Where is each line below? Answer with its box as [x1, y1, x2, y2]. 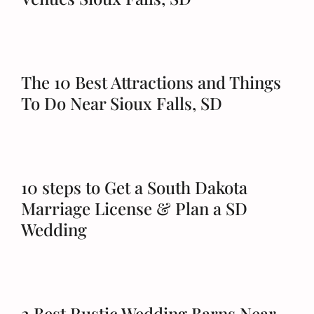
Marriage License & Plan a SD [21, 197, 247, 219]
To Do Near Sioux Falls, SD [21, 92, 222, 114]
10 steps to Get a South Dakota [21, 176, 247, 198]
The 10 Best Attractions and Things [21, 71, 281, 93]
